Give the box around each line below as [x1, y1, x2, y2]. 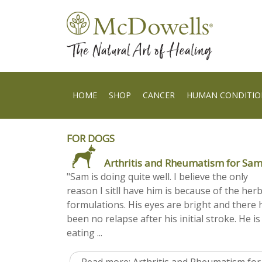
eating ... [67, 226, 102, 240]
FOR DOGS [67, 132, 115, 146]
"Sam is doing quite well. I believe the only [67, 170, 248, 184]
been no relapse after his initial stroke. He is [67, 212, 260, 226]
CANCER [143, 89, 175, 101]
